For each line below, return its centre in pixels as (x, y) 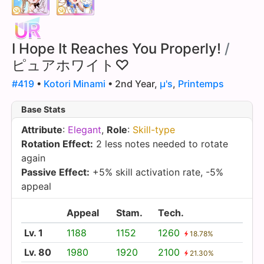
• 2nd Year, (133, 83)
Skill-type (154, 129)
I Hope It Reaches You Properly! (116, 48)
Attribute (42, 129)
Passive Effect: (55, 172)
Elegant (85, 129)
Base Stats (43, 109)
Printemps (201, 83)
